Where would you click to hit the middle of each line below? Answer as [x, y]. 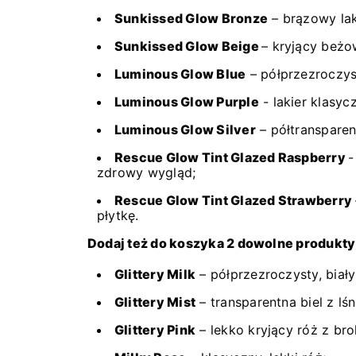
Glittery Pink [155, 329]
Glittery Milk [155, 274]
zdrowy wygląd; [149, 172]
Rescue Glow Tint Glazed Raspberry [232, 157]
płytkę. [120, 215]
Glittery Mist [155, 302]
